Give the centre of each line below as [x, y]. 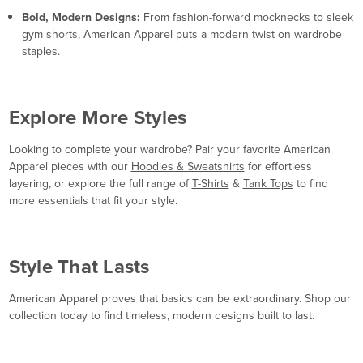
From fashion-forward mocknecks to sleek [246, 17]
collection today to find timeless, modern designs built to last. [161, 315]
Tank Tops [268, 183]
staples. [41, 51]
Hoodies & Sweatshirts [188, 166]
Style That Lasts [79, 266]
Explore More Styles [98, 117]
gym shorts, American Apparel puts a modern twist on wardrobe [181, 34]
